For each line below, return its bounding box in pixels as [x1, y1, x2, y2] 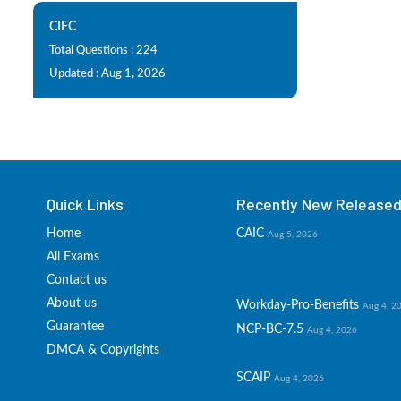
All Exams [47, 251, 99, 263]
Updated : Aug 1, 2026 [49, 68, 166, 80]
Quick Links [47, 194, 124, 214]
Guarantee [47, 320, 104, 333]
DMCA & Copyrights [47, 344, 159, 356]
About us [47, 297, 97, 310]
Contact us [47, 274, 107, 286]
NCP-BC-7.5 [235, 323, 303, 336]
